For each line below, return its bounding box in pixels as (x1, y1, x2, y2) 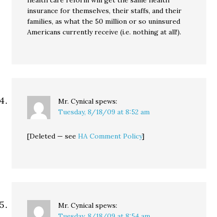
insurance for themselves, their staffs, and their (27, 6, 182, 15)
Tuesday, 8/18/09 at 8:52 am (58, 108, 150, 116)
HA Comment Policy (78, 132, 142, 140)
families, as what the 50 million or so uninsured (27, 17, 181, 26)
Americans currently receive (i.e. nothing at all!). (27, 28, 182, 36)
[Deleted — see (27, 132, 78, 140)
